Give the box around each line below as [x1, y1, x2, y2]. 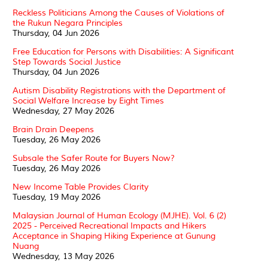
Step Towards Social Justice [13, 56, 121, 67]
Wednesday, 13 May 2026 [13, 251, 114, 261]
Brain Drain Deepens [13, 124, 94, 135]
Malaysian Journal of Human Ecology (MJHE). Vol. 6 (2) [13, 210, 226, 221]
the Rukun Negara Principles [13, 17, 123, 28]
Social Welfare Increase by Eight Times [13, 95, 164, 106]
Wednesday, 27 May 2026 [13, 105, 114, 116]
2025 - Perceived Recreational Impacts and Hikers [13, 220, 206, 231]
